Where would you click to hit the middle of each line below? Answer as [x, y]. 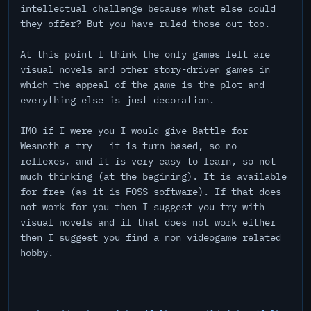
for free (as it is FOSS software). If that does [151, 192]
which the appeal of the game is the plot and [142, 85]
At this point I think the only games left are [145, 54]
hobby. [37, 253]
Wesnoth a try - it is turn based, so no [128, 146]
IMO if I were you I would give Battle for [134, 131]
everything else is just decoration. [117, 100]
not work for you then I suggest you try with [142, 207]
